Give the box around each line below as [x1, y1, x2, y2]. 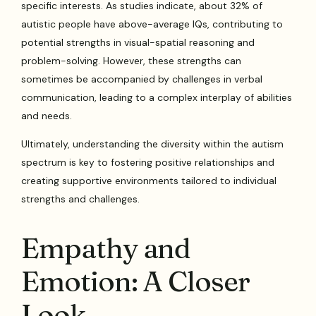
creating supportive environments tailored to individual [21, 174, 277, 187]
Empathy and [21, 230, 191, 265]
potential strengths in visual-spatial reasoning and [21, 35, 255, 49]
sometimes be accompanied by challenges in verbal [21, 72, 263, 85]
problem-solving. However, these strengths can [21, 54, 242, 67]
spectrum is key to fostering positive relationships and [21, 155, 275, 169]
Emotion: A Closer [21, 263, 250, 298]
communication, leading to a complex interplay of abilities [21, 90, 293, 104]
